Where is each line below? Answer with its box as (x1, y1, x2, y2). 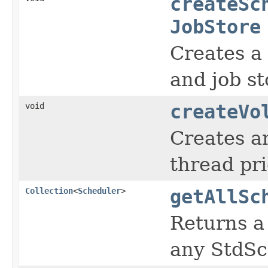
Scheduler (78, 185, 121, 196)
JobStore (170, 16, 261, 38)
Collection (25, 185, 73, 196)
